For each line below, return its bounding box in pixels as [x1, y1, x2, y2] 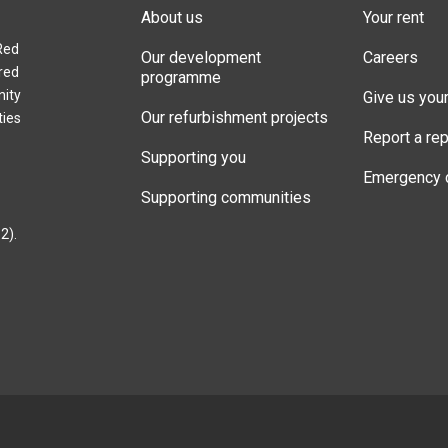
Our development [141, 47, 261, 67]
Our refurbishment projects [141, 107, 328, 127]
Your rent [362, 7, 424, 27]
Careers [362, 47, 418, 67]
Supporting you [141, 147, 246, 167]
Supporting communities [141, 187, 311, 207]
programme [141, 67, 221, 87]
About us [141, 7, 203, 27]
